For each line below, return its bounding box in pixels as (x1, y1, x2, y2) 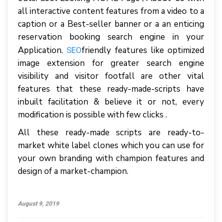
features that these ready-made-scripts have (18, 83, 204, 95)
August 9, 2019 (18, 200, 59, 207)
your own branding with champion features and (18, 153, 204, 164)
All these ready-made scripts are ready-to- (18, 127, 204, 138)
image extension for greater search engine (18, 57, 204, 69)
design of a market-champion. (18, 166, 128, 177)
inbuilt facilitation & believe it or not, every (18, 96, 204, 108)
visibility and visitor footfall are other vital (18, 70, 204, 82)
